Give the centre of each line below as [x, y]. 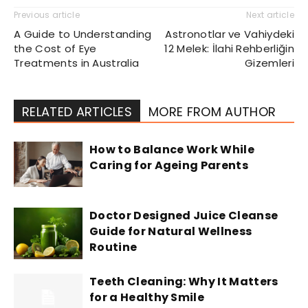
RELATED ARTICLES [77, 111]
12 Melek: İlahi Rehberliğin [229, 48]
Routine [113, 247]
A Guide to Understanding [83, 34]
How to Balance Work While [172, 149]
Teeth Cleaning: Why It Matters [184, 281]
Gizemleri [269, 63]
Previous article [47, 14]
